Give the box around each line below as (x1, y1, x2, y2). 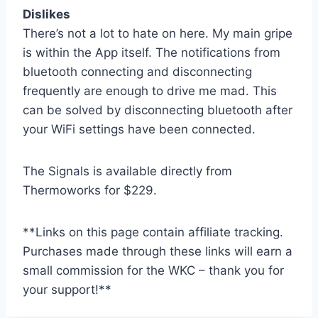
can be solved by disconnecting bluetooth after (23, 102, 292, 117)
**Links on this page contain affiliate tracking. (23, 224, 283, 239)
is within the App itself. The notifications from (23, 45, 280, 60)
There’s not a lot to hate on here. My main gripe (23, 26, 292, 40)
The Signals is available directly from (23, 163, 232, 178)
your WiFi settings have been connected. (23, 121, 256, 136)
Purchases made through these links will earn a (23, 243, 292, 258)
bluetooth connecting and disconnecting (23, 64, 252, 79)
